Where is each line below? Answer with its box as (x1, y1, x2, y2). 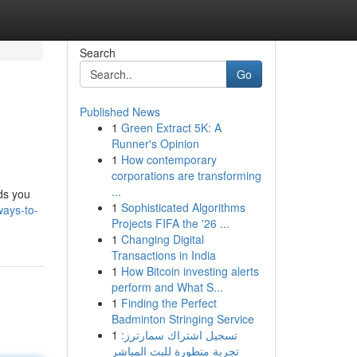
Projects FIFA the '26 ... (111, 215, 229, 231)
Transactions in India (111, 247, 216, 263)
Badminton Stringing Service (111, 311, 254, 327)
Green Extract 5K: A (120, 120, 222, 135)
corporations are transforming (111, 167, 261, 183)
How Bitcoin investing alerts (120, 263, 259, 279)
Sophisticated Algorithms (120, 199, 245, 215)
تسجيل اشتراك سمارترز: (120, 327, 237, 343)
